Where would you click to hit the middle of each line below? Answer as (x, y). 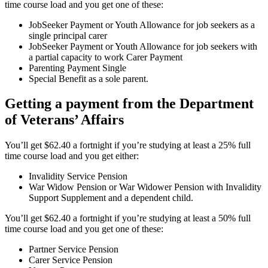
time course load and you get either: (72, 156)
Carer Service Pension (71, 260)
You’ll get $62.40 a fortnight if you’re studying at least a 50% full (128, 218)
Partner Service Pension (74, 249)
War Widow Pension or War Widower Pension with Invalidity (145, 187)
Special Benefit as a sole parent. (89, 78)
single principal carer (68, 35)
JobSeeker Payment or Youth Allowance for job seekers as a (142, 25)
